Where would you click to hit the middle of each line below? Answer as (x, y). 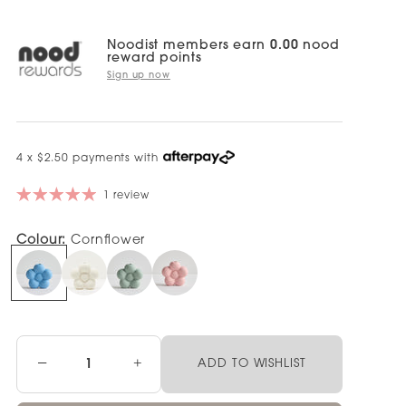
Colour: (44, 241)
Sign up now (139, 76)
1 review (126, 196)
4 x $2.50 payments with (87, 159)
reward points (155, 58)
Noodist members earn (188, 46)
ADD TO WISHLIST (252, 364)
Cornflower (108, 241)
